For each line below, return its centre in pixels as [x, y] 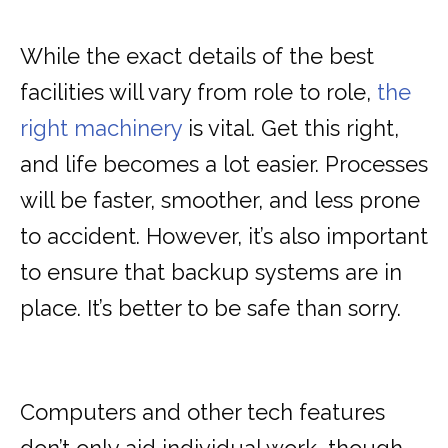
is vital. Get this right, [290, 128]
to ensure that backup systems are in [211, 272]
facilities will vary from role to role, [198, 92]
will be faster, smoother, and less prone [220, 200]
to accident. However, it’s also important [224, 236]
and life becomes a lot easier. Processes [224, 164]
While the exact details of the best [197, 56]
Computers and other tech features [202, 412]
